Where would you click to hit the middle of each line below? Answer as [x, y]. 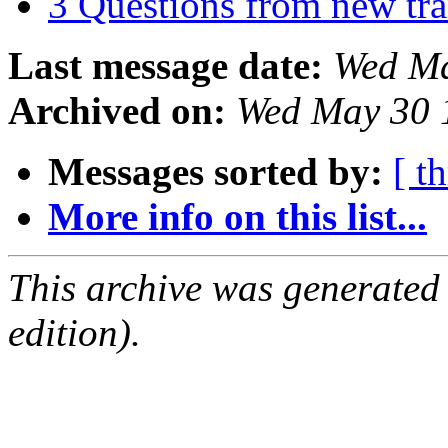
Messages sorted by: [215, 172]
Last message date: [165, 66]
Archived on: [117, 111]
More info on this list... [237, 217]
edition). [74, 333]
